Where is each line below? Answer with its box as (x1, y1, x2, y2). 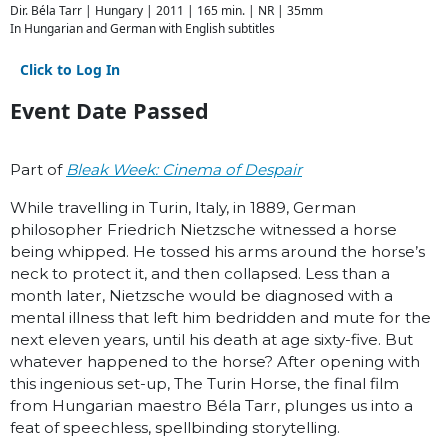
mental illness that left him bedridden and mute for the (10, 308, 431, 327)
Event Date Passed (10, 96, 209, 125)
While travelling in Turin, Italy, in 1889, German (10, 198, 356, 217)
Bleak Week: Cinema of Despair (66, 160, 302, 179)
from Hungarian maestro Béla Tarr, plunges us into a (10, 396, 413, 415)
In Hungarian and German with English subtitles (10, 20, 275, 38)
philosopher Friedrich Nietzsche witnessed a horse (10, 220, 397, 239)
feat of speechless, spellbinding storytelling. (10, 418, 340, 437)
